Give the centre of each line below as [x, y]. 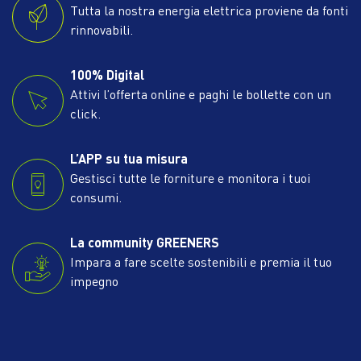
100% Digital [107, 74]
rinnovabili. [102, 29]
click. [85, 113]
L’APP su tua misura [129, 158]
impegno [94, 280]
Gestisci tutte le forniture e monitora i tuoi [190, 177]
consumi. [96, 197]
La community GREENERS [145, 242]
